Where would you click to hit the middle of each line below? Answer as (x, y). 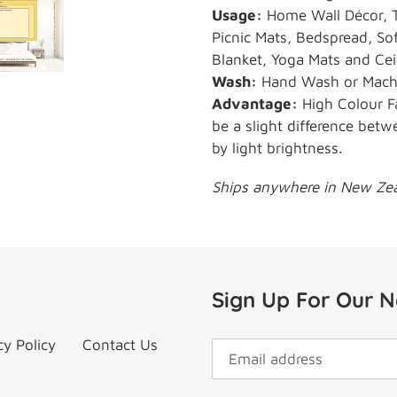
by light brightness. (277, 148)
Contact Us (120, 345)
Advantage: (255, 103)
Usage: (237, 15)
